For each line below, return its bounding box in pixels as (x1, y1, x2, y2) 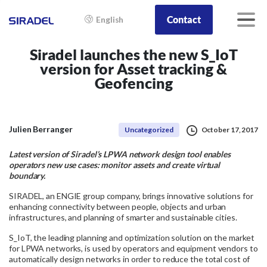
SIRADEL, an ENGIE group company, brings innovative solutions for (9, 190, 253, 201)
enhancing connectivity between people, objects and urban (9, 201, 226, 212)
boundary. (9, 170, 46, 181)
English (96, 14, 124, 25)
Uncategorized (124, 125, 173, 134)
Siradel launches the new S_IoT (29, 45, 238, 63)
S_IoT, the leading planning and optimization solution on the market (9, 232, 255, 243)
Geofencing (94, 73, 173, 92)
